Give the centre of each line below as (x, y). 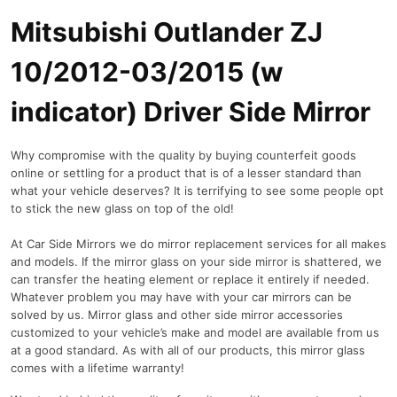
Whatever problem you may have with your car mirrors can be (181, 297)
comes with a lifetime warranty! (99, 368)
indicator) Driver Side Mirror (191, 112)
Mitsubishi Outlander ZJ (167, 32)
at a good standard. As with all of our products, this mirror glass (188, 350)
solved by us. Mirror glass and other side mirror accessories (177, 315)
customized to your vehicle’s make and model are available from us (195, 332)
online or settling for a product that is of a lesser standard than (186, 173)
